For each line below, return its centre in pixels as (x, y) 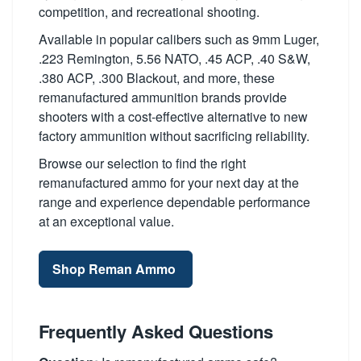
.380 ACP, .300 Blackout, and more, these (157, 77)
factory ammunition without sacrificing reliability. (174, 135)
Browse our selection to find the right (142, 163)
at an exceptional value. (106, 221)
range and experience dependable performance (174, 201)
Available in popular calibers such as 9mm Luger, (179, 39)
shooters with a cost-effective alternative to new (173, 116)
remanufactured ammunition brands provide (163, 97)
